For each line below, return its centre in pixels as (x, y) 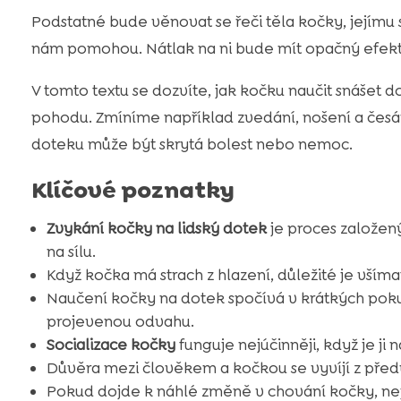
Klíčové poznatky (132, 189)
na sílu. (71, 251)
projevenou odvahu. (120, 321)
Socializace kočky (111, 344)
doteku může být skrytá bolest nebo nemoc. (192, 144)
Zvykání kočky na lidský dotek (156, 228)
